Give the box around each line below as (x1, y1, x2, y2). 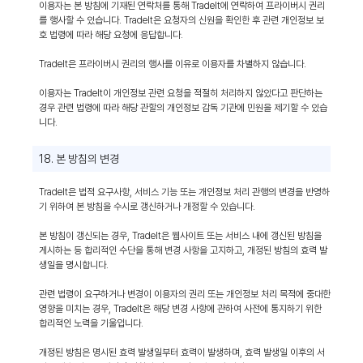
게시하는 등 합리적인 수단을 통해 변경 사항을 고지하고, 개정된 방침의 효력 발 (39, 245, 327, 256)
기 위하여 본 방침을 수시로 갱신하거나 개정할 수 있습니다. (39, 201, 255, 212)
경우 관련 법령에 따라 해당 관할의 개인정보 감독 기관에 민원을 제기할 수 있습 (39, 102, 327, 113)
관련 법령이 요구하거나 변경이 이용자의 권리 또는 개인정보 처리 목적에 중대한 (39, 288, 331, 300)
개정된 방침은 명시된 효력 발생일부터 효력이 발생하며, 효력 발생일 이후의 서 (39, 347, 325, 358)
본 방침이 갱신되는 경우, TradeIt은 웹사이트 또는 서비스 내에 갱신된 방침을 (39, 230, 322, 241)
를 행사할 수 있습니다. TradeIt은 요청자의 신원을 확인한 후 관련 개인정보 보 (39, 15, 324, 26)
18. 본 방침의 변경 (39, 152, 119, 165)
